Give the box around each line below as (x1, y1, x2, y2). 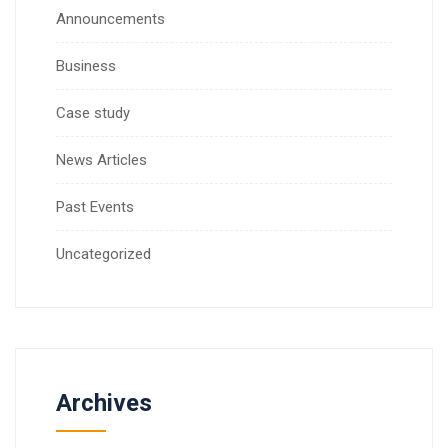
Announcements (56, 9, 165, 28)
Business (56, 56, 116, 75)
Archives (56, 388, 152, 417)
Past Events (56, 197, 134, 216)
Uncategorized (56, 244, 151, 263)
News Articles (56, 150, 147, 169)
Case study (56, 103, 130, 122)
